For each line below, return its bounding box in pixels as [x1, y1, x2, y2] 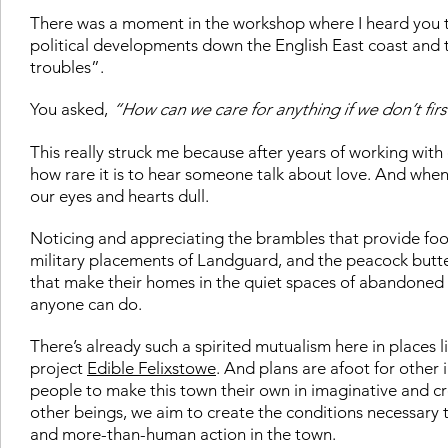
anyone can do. [30, 293, 146, 314]
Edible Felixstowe [87, 357, 216, 378]
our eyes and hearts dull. [30, 185, 209, 206]
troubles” [30, 56, 100, 77]
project [30, 357, 87, 378]
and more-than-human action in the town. [30, 423, 340, 444]
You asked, [30, 98, 112, 119]
